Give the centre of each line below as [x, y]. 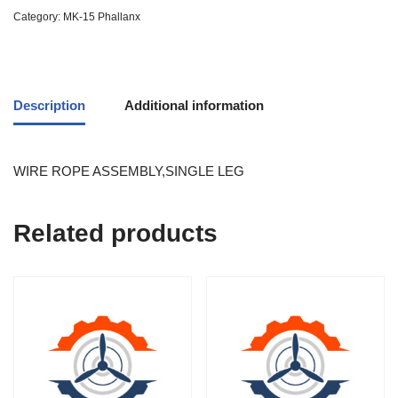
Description [49, 105]
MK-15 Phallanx [102, 17]
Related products [115, 234]
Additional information [194, 105]
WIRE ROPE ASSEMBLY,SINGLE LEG [129, 171]
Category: [38, 17]
